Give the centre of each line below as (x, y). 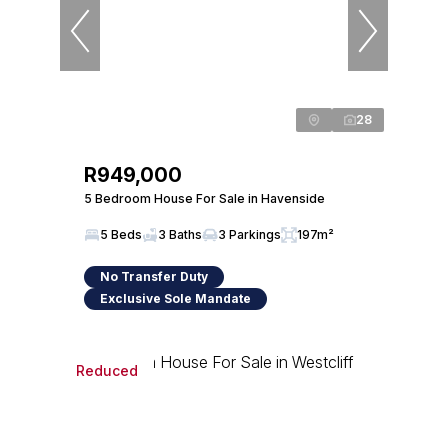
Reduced (107, 370)
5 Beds (121, 234)
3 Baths (180, 234)
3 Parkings (249, 234)
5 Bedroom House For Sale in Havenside (204, 198)
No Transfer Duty (154, 276)
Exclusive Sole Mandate (175, 298)
